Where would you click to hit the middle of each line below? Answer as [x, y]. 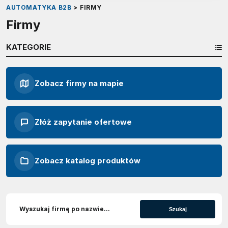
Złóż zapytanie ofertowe [83, 122]
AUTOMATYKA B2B [39, 7]
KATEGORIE [28, 47]
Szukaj [178, 209]
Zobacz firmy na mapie [79, 83]
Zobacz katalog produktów [88, 161]
